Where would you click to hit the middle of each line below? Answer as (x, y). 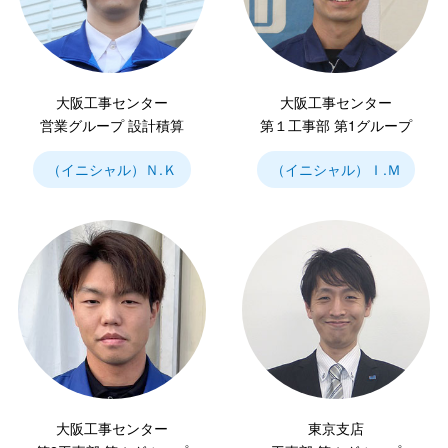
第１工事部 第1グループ (336, 125)
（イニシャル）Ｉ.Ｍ (336, 169)
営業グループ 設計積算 (112, 125)
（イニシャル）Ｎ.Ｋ (112, 169)
